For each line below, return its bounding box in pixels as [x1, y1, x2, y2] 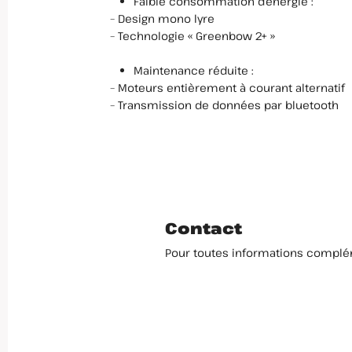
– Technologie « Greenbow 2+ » [110, 28, 275, 44]
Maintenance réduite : [134, 63, 254, 79]
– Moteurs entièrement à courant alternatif [110, 80, 345, 96]
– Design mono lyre [110, 11, 214, 27]
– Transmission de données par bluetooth [110, 97, 339, 113]
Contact [164, 218, 242, 240]
